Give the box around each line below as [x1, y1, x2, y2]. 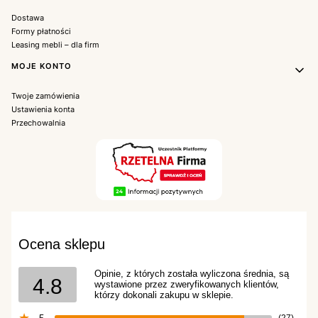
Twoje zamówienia [11, 90, 79, 101]
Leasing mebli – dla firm [11, 39, 99, 50]
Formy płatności [11, 26, 71, 36]
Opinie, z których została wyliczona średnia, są [94, 268, 289, 280]
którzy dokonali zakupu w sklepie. [94, 290, 234, 301]
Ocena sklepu [18, 236, 105, 252]
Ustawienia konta [11, 104, 75, 114]
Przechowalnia [11, 117, 65, 128]
